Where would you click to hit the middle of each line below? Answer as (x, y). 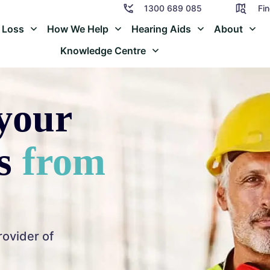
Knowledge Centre (103, 51)
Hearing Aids (162, 29)
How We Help (78, 29)
